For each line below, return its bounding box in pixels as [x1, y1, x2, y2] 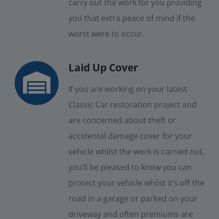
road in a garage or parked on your [68, 193, 197, 204]
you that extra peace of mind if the [68, 12, 195, 23]
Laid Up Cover [68, 60, 138, 74]
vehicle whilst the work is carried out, [68, 146, 204, 157]
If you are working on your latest [68, 83, 187, 94]
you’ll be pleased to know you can [68, 161, 192, 173]
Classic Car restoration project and [68, 99, 197, 110]
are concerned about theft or [68, 114, 176, 126]
